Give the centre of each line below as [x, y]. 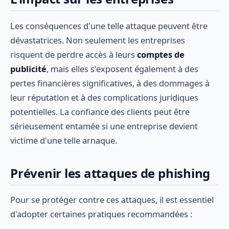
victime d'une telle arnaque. [64, 140]
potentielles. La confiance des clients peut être [100, 111]
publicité [28, 68]
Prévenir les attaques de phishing [110, 173]
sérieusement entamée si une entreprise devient [104, 126]
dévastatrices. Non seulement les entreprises [98, 40]
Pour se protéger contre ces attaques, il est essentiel [112, 200]
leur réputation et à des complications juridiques [104, 97]
